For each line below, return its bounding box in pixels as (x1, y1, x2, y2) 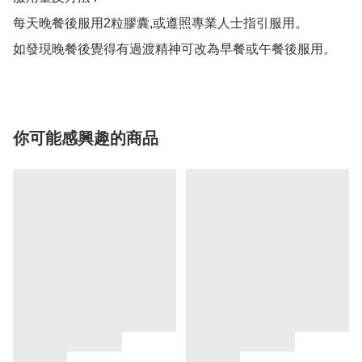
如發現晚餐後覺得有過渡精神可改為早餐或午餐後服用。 (13, 42, 336, 57)
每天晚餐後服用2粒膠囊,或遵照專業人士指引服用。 (13, 16, 308, 31)
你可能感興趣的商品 (13, 129, 158, 148)
